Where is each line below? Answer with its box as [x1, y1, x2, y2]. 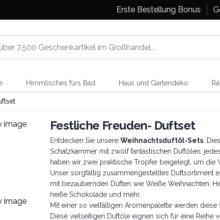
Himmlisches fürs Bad [26, 79, 95, 87]
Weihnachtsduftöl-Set [120, 137, 200, 144]
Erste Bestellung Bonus [116, 5, 201, 14]
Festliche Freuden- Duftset [50, 118, 195, 133]
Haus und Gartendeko [118, 79, 188, 87]
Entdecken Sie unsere [50, 137, 120, 144]
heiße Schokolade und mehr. [50, 191, 143, 198]
